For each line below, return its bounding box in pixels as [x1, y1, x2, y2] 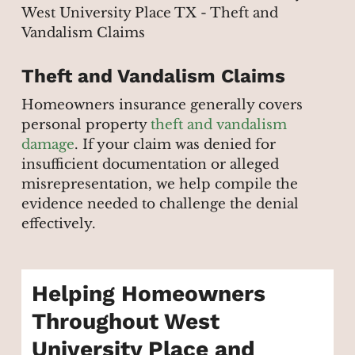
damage [21, 136, 74, 153]
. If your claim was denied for [74, 136, 276, 153]
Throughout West [32, 308, 220, 335]
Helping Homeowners [32, 281, 266, 307]
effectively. [21, 215, 96, 232]
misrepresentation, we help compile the [21, 175, 298, 193]
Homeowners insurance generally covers [21, 96, 303, 113]
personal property [21, 116, 151, 133]
